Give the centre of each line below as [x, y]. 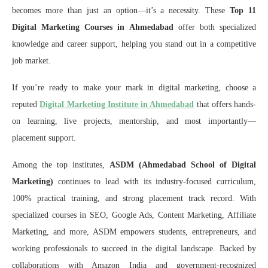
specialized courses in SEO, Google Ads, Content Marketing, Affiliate [134, 215]
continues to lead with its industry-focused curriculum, [155, 181]
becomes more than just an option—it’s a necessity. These [121, 10]
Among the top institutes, [61, 165]
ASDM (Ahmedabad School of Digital [183, 165]
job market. [31, 60]
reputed [26, 104]
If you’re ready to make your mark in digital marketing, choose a [134, 87]
